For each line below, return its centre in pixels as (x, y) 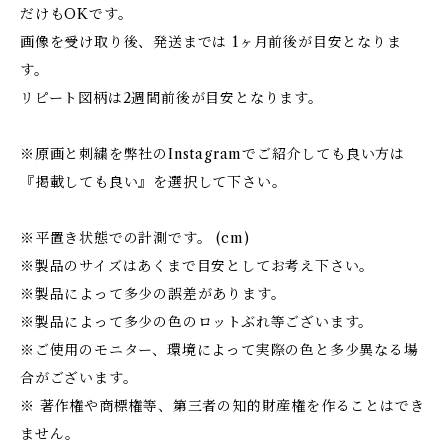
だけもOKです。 (76, 14)
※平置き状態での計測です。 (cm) (135, 238)
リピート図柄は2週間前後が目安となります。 (171, 98)
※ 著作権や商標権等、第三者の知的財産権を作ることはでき (222, 406)
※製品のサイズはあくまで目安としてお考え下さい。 (197, 266)
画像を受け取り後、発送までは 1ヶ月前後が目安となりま (211, 42)
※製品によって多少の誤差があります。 (153, 294)
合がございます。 (79, 378)
